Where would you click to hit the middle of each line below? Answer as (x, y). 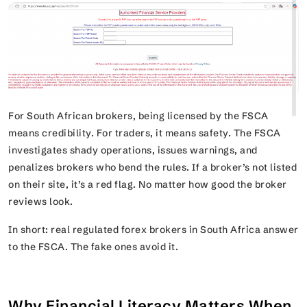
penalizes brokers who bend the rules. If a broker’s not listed (152, 168)
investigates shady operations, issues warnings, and (133, 150)
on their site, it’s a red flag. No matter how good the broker (148, 185)
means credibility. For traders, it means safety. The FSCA (145, 133)
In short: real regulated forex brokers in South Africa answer (153, 230)
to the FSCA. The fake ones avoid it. (95, 247)
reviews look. (42, 202)
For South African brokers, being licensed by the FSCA (138, 116)
